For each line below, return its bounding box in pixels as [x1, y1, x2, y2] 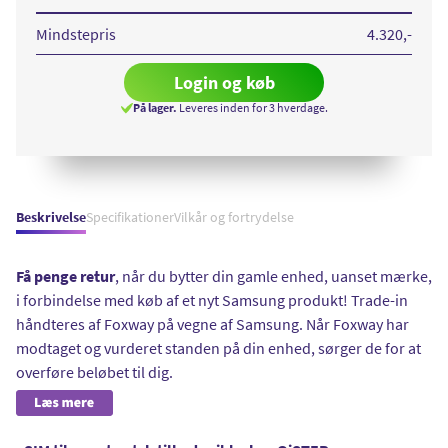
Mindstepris [36, 23, 116, 44]
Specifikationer [86, 207, 174, 226]
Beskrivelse [16, 207, 86, 226]
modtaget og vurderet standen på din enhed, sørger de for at [16, 337, 421, 358]
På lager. [132, 99, 177, 115]
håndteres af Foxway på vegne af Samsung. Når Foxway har [16, 313, 409, 334]
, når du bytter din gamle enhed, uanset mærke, [115, 265, 432, 286]
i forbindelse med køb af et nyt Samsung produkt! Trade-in [16, 289, 408, 310]
